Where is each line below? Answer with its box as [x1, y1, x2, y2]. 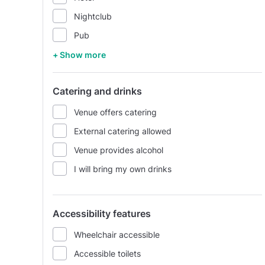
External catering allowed [74, 125, 172, 136]
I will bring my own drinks [74, 163, 172, 174]
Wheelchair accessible [74, 229, 160, 240]
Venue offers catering [74, 106, 157, 117]
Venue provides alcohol [74, 144, 163, 155]
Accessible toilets [74, 248, 141, 258]
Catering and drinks [53, 85, 142, 97]
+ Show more [53, 50, 106, 60]
